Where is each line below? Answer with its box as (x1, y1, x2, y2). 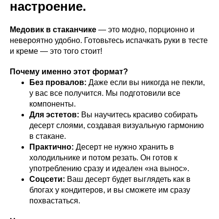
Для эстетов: (29, 110, 79, 119)
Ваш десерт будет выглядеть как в (65, 175, 191, 183)
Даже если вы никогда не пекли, (87, 78, 205, 87)
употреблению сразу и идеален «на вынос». (29, 164, 189, 173)
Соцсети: (29, 175, 65, 183)
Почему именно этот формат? (10, 67, 128, 76)
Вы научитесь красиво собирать (79, 110, 197, 119)
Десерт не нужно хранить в (74, 142, 174, 151)
